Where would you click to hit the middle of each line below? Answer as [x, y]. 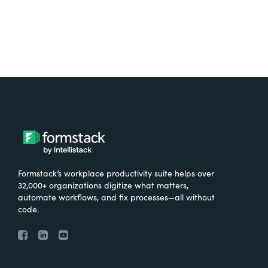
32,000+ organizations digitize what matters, [103, 185]
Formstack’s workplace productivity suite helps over [116, 173]
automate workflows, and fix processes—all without [116, 197]
